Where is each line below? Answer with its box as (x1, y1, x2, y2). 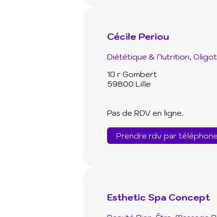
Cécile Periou (107, 31, 169, 43)
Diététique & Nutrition (107, 52, 189, 62)
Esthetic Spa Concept (107, 191, 210, 203)
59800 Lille (107, 79, 151, 89)
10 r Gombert (107, 69, 157, 79)
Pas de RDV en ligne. (107, 108, 184, 118)
